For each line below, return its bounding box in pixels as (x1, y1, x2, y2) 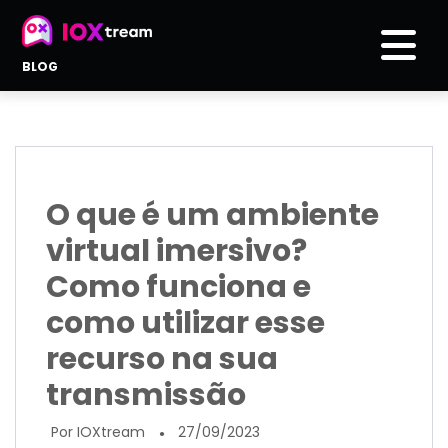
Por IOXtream (51, 421, 149, 442)
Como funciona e (46, 265, 311, 308)
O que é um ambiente (46, 193, 379, 236)
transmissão (46, 373, 246, 416)
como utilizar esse (46, 301, 325, 344)
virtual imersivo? (46, 229, 307, 272)
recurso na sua (46, 337, 278, 380)
